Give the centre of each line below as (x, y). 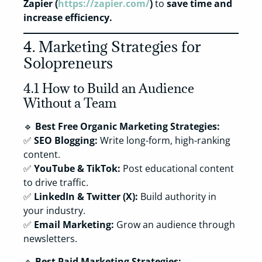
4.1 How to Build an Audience (109, 88)
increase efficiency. (68, 18)
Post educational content (177, 169)
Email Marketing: (74, 225)
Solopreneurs (68, 63)
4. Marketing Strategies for (112, 47)
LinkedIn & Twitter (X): (86, 197)
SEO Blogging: (66, 141)
